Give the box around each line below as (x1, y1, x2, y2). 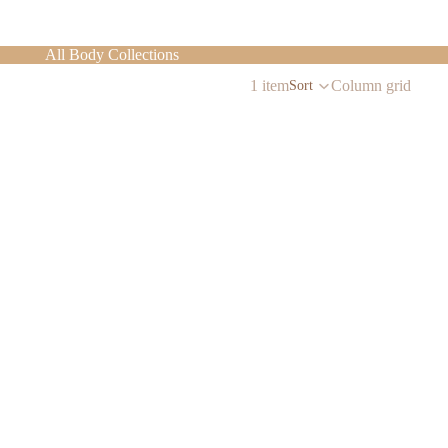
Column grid (331, 77, 411, 94)
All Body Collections (45, 46, 179, 63)
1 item (249, 77, 289, 94)
